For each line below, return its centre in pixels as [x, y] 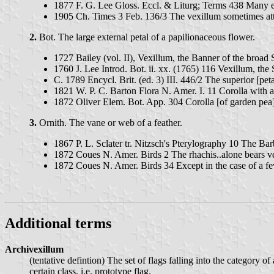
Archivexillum [34, 249]
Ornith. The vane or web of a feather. [109, 123]
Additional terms [58, 224]
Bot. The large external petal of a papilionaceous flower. [146, 37]
